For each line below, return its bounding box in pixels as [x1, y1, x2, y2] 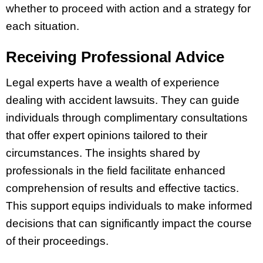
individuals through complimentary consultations [6, 112, 248, 124]
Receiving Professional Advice [6, 48, 224, 66]
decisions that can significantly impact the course [6, 217, 252, 230]
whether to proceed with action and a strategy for [6, 2, 251, 15]
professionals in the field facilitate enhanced [6, 164, 225, 177]
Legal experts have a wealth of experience [6, 76, 220, 89]
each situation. [6, 19, 79, 32]
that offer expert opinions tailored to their [6, 129, 207, 142]
